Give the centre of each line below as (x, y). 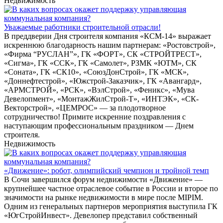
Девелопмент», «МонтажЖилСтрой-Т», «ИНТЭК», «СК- (101, 99)
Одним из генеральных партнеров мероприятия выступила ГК (111, 207)
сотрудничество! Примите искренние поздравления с (95, 117)
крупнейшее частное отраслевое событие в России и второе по (111, 189)
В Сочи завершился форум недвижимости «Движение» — (103, 180)
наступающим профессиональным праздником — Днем (99, 126)
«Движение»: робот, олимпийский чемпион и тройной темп (107, 171)
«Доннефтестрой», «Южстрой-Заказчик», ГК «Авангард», (103, 81)
